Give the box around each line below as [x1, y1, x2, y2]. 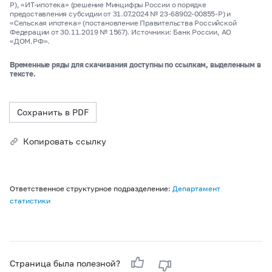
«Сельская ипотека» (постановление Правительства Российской [10, 18, 237, 27]
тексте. [10, 69, 36, 78]
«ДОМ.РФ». [10, 36, 50, 46]
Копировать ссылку [23, 136, 106, 146]
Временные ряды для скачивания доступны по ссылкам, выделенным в [10, 60, 261, 69]
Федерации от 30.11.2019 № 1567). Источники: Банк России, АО [10, 27, 232, 36]
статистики [10, 196, 50, 205]
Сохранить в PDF [17, 107, 89, 117]
